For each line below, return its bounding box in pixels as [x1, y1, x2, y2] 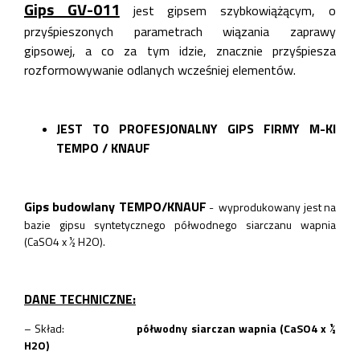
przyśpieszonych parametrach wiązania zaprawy [24, 21, 336, 41]
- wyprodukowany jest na [206, 198, 337, 215]
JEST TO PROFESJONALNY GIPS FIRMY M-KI [56, 118, 336, 138]
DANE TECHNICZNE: [24, 288, 136, 309]
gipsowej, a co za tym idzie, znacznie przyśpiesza [24, 40, 336, 60]
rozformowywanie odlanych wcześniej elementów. [24, 59, 296, 80]
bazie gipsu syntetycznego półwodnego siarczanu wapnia [24, 215, 336, 233]
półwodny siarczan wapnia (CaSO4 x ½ [137, 319, 337, 337]
